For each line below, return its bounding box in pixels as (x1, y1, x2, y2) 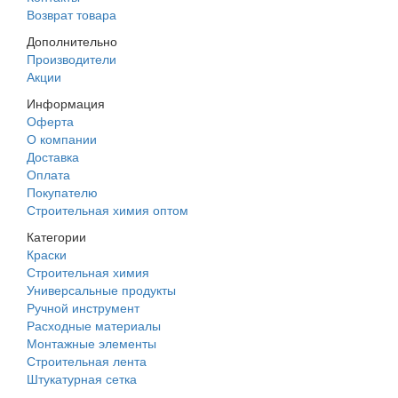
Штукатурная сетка (27, 370, 137, 388)
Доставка (27, 147, 79, 166)
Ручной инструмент (27, 298, 139, 317)
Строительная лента (27, 352, 147, 370)
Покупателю (27, 183, 98, 202)
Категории (27, 227, 86, 246)
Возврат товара (27, 5, 116, 24)
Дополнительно (27, 32, 117, 51)
